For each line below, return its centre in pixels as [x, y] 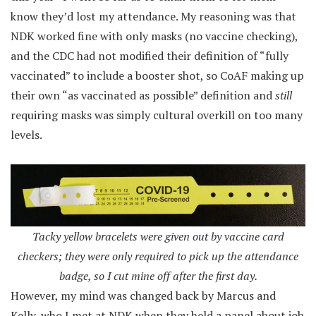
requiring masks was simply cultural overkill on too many [157, 115]
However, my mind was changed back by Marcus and [143, 295]
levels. [26, 134]
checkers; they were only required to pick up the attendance [158, 256]
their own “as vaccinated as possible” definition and [143, 95]
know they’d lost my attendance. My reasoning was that [153, 16]
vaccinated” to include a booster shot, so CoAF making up [157, 75]
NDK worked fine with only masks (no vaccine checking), [154, 36]
